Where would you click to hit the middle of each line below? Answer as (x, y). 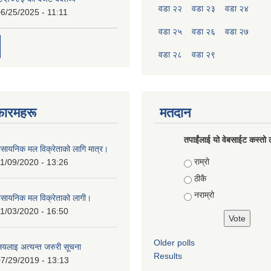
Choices (201, 161)
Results (168, 256)
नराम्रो (204, 195)
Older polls (174, 242)
